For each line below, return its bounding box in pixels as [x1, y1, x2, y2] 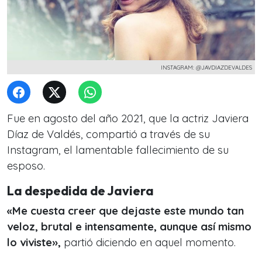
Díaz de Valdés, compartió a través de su [7, 127, 210, 141]
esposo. [7, 159, 45, 173]
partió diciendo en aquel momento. [64, 236, 236, 249]
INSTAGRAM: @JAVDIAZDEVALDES [161, 64, 252, 71]
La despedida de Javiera [7, 182, 154, 199]
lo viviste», [7, 236, 64, 249]
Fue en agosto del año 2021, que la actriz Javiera [7, 112, 249, 125]
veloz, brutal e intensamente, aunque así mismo [7, 220, 251, 233]
